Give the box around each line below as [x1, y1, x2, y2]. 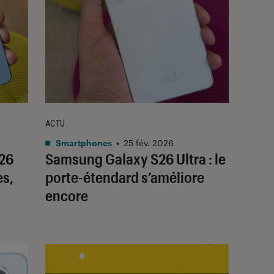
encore [45, 186, 88, 204]
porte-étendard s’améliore [45, 168, 204, 186]
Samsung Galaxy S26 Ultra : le [45, 149, 226, 168]
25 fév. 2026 [124, 137, 174, 148]
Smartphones [54, 137, 112, 148]
